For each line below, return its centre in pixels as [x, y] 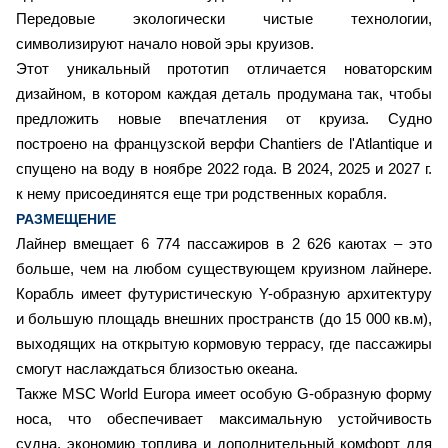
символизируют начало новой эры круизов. [167, 43]
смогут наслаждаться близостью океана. [157, 368]
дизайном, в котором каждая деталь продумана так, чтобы [224, 93]
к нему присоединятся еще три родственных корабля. [201, 193]
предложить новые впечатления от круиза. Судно [224, 118]
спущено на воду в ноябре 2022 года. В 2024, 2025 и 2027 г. [224, 168]
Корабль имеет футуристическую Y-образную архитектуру [224, 293]
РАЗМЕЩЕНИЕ [66, 218]
